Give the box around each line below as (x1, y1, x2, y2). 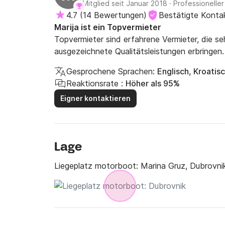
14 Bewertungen (83, 10, 144, 20)
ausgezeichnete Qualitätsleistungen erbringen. (54, 46, 224, 56)
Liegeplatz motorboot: (54, 161, 141, 171)
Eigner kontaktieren (60, 94, 131, 102)
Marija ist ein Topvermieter (54, 22, 161, 32)
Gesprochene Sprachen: (66, 66, 155, 76)
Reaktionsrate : (66, 78, 123, 88)
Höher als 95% (126, 78, 180, 88)
